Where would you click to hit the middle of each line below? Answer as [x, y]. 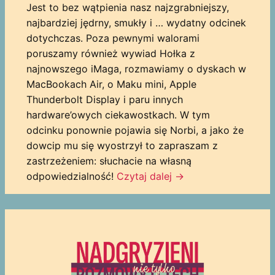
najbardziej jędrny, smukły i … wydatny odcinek [136, 22]
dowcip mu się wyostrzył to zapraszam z [122, 145]
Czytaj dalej [145, 176]
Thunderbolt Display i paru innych [104, 99]
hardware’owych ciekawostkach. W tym [118, 114]
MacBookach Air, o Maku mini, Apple [111, 84]
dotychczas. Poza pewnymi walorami [113, 38]
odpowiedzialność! [71, 176]
